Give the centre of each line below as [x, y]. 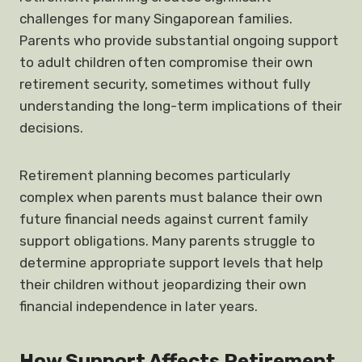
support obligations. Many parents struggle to [167, 241]
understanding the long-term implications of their [181, 106]
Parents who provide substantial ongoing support [179, 40]
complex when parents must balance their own [171, 197]
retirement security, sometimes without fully [165, 84]
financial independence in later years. [139, 306]
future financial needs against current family [164, 219]
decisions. [51, 128]
